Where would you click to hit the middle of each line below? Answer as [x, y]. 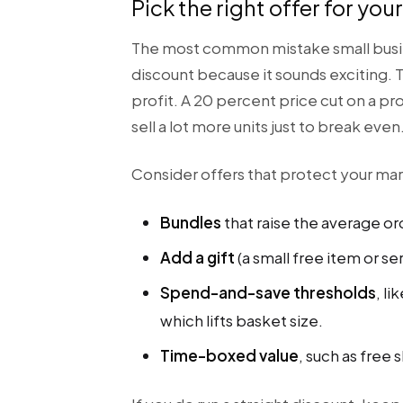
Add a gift [197, 257]
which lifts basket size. [242, 320]
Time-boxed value [229, 355]
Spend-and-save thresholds [268, 292]
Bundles [191, 222]
